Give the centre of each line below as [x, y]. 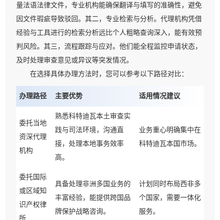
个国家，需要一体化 [170, 197]
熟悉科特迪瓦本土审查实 [93, 116]
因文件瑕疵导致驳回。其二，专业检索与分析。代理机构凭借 [109, 19]
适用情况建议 [160, 96]
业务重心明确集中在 [170, 130]
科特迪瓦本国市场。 [170, 143]
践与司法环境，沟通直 [89, 130]
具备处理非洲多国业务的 [93, 184]
